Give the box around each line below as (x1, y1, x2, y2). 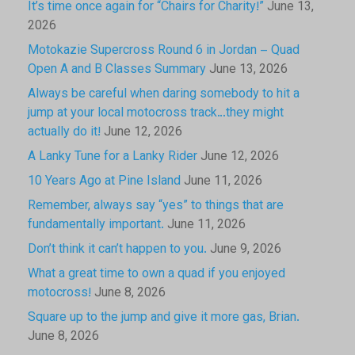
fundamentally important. (28, 215, 164, 235)
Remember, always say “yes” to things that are (28, 196, 284, 216)
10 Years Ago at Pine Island (28, 171, 181, 192)
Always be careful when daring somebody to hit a (28, 84, 300, 105)
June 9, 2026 (210, 239, 281, 260)
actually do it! (28, 122, 101, 143)
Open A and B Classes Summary (28, 59, 206, 80)
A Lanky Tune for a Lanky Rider (28, 147, 197, 167)
